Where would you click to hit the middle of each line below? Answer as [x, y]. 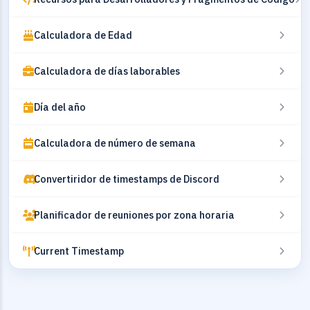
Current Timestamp [79, 251]
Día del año [60, 107]
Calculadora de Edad [83, 35]
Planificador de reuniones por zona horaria [134, 215]
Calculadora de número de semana [115, 143]
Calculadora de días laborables [107, 71]
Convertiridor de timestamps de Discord [127, 179]
